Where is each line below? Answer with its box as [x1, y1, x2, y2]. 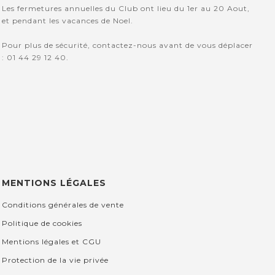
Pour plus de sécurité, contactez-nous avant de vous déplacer [2, 41, 254, 50]
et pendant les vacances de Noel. [2, 16, 134, 26]
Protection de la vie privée [2, 255, 109, 265]
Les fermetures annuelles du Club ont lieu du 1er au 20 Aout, [2, 4, 250, 14]
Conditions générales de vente [2, 200, 125, 210]
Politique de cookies [2, 219, 83, 228]
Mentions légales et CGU [2, 237, 102, 247]
